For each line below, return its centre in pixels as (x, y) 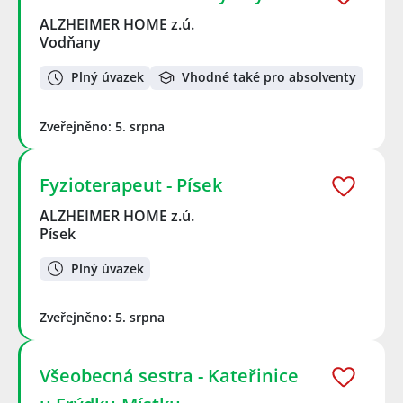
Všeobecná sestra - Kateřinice (169, 376)
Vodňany (70, 42)
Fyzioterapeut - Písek (131, 184)
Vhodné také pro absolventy (269, 77)
